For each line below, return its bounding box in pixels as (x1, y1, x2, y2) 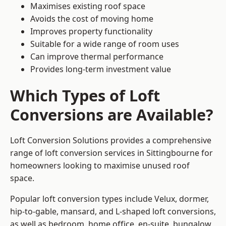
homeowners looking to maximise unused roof (10, 160, 190, 172)
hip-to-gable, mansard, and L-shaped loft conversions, (10, 206, 216, 217)
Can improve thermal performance (30, 51, 163, 63)
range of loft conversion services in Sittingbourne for (10, 147, 213, 159)
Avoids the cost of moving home (30, 13, 153, 25)
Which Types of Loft (10, 85, 160, 106)
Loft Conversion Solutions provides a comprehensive (10, 135, 211, 146)
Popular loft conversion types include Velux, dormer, (10, 193, 209, 205)
